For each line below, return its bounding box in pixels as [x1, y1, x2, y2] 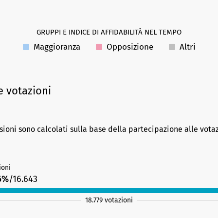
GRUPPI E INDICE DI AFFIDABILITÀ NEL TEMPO [36, 28, 182, 37]
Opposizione [104, 42, 153, 53]
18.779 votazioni [85, 196, 133, 205]
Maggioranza [31, 42, 80, 53]
